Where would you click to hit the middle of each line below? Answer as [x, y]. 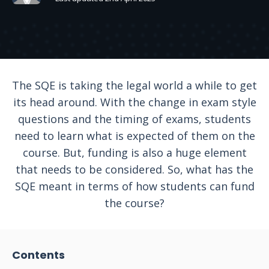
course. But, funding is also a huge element [134, 153]
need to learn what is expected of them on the [134, 136]
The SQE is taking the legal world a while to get [134, 85]
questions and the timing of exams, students [134, 119]
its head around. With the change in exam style [134, 102]
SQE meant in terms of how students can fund [134, 186]
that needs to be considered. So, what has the [134, 169]
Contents [38, 255]
